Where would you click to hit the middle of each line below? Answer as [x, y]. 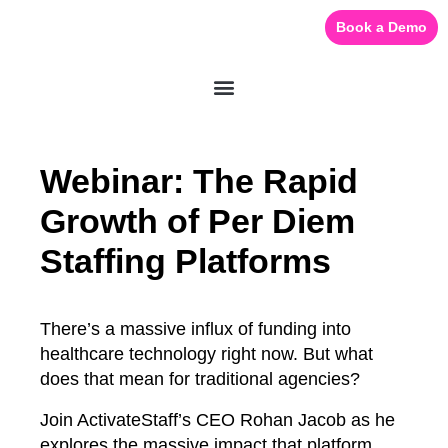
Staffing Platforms [185, 261]
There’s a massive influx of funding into [195, 329]
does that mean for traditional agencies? [200, 379]
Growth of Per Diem [197, 221]
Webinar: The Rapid [199, 181]
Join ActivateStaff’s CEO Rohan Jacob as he [217, 420]
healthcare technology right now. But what [206, 354]
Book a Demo [381, 27]
